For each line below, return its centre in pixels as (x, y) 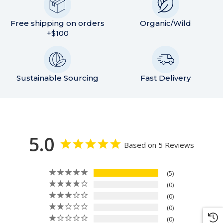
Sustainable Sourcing (58, 78)
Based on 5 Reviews (159, 145)
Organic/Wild (165, 23)
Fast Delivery (165, 78)
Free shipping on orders (58, 23)
